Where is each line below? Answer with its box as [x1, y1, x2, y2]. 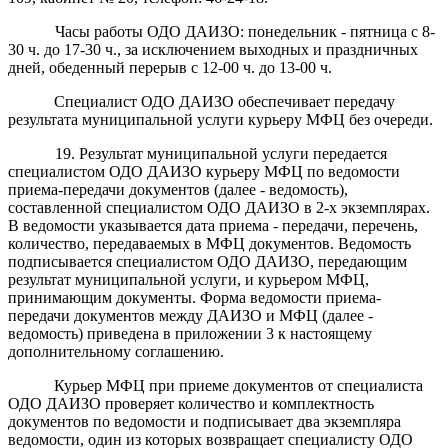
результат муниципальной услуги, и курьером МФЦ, [8, 270, 369, 288]
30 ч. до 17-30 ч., [8, 40, 125, 58]
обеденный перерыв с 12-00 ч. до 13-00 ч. [45, 58, 332, 76]
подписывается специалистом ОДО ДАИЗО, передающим [8, 252, 407, 270]
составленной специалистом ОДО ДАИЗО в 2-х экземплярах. [8, 198, 430, 216]
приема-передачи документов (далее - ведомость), [8, 180, 348, 198]
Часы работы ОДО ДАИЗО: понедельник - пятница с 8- [54, 22, 435, 40]
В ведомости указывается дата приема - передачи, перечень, [8, 216, 418, 234]
